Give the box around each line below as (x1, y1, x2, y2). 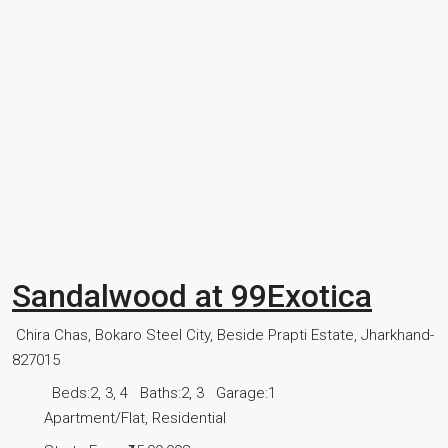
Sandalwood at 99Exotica (12, 277, 372, 315)
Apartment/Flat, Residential (44, 409, 226, 427)
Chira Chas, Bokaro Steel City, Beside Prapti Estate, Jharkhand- (16, 326, 434, 344)
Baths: (140, 384, 181, 402)
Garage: (216, 384, 268, 402)
